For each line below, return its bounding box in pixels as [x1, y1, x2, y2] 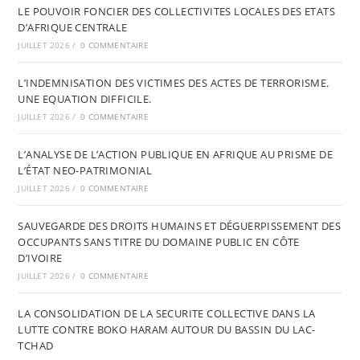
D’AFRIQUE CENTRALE [18, 20, 128, 35]
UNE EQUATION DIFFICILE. [18, 92, 152, 106]
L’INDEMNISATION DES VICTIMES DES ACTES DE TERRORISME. [18, 76, 329, 90]
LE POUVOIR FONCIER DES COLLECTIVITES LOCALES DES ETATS [18, 4, 336, 18]
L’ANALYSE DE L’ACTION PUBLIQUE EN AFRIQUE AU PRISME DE [18, 147, 333, 162]
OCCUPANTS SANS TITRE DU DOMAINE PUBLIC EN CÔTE [18, 235, 300, 249]
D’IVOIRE [18, 251, 63, 265]
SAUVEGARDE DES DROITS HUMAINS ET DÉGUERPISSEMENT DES [18, 219, 342, 233]
